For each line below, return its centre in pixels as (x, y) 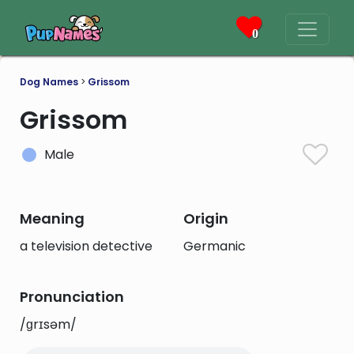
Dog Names (49, 82)
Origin (205, 218)
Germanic (214, 246)
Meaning (52, 218)
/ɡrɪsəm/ (48, 324)
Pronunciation (72, 297)
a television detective (86, 246)
